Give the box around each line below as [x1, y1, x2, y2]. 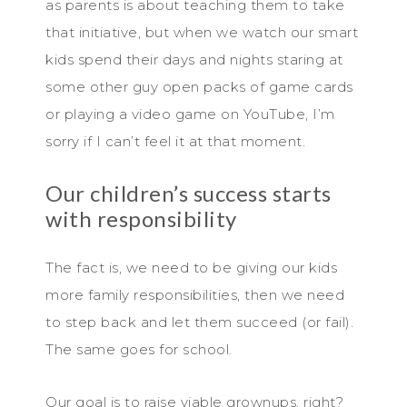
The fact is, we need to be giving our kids [45, 258, 337, 276]
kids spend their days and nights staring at [45, 50, 343, 68]
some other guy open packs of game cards [45, 77, 353, 95]
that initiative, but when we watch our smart [45, 23, 358, 41]
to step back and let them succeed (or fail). [45, 313, 353, 331]
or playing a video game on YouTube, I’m [45, 104, 335, 123]
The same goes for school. [45, 340, 233, 358]
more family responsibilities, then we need [45, 285, 344, 303]
